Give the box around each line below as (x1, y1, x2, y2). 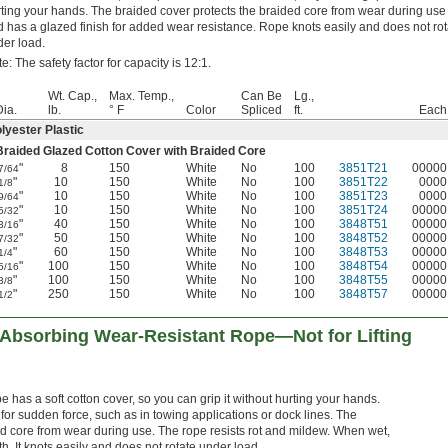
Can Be (241, 89, 282, 104)
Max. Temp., (109, 89, 174, 104)
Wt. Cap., (48, 89, 97, 104)
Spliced (241, 103, 282, 118)
